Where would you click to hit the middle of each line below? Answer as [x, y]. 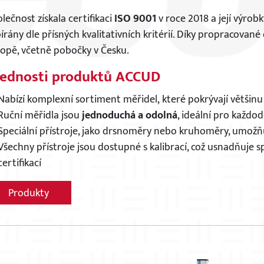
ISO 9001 [134, 19]
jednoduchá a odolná [129, 115]
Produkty [28, 193]
